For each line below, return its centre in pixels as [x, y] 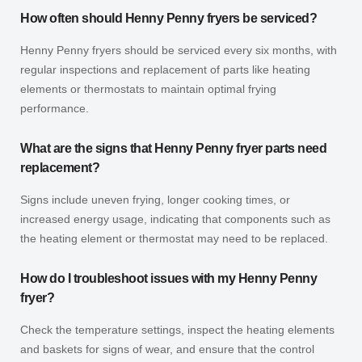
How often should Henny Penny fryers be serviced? [168, 18]
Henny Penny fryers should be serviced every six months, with [179, 50]
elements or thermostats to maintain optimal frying [148, 88]
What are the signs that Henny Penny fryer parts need [173, 148]
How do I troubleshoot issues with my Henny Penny [168, 278]
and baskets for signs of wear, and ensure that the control [167, 349]
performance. [55, 108]
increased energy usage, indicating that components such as [175, 219]
